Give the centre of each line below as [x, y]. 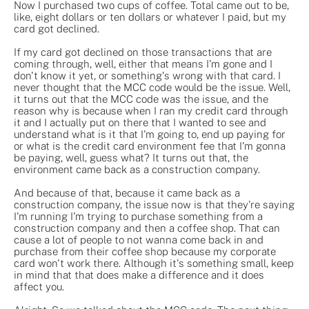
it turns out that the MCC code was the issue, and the [141, 99]
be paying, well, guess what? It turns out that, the [131, 157]
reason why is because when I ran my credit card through [151, 110]
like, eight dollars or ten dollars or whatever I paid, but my [150, 17]
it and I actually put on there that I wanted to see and [140, 122]
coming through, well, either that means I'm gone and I [143, 63]
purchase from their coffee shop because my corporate [145, 251]
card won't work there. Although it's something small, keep [154, 263]
